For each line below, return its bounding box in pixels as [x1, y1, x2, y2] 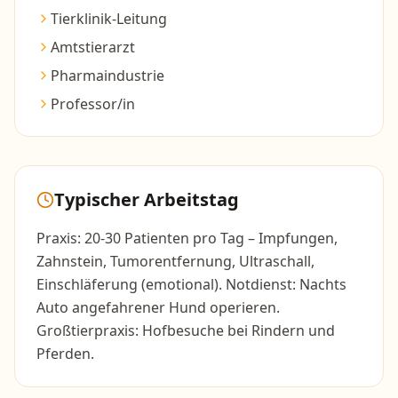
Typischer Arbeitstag [54, 187, 239, 211]
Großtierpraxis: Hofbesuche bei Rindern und [36, 321, 335, 340]
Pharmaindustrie [51, 66, 164, 85]
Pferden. [36, 344, 94, 363]
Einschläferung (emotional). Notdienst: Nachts [36, 275, 346, 294]
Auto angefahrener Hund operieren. [36, 298, 280, 317]
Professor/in [51, 94, 135, 114]
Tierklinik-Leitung [51, 9, 167, 28]
